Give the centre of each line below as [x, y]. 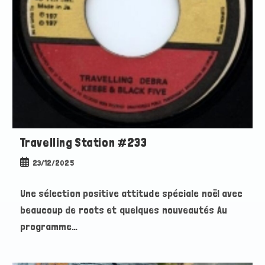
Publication [39, 162]
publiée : [33, 175]
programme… [49, 227]
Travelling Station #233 [83, 143]
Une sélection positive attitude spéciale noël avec [131, 193]
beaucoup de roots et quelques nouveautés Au [123, 210]
